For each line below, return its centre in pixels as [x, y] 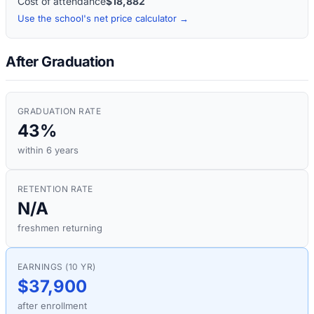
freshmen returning [60, 228]
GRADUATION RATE [60, 111]
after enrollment [52, 306]
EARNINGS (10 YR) [57, 267]
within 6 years [48, 150]
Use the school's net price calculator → [103, 18]
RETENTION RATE [55, 189]
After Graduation [60, 62]
